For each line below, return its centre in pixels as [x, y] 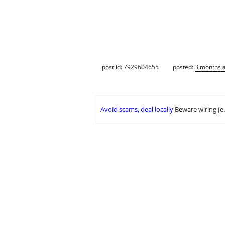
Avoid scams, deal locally [137, 110]
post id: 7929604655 [130, 67]
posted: [184, 67]
